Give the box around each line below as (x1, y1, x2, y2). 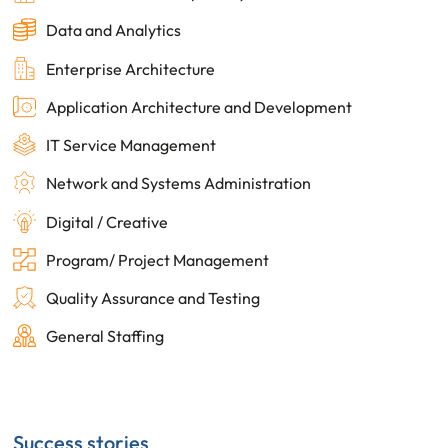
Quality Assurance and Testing (46, 287, 261, 308)
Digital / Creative (46, 211, 169, 232)
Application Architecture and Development (46, 96, 353, 117)
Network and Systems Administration (46, 172, 312, 193)
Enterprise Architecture (46, 58, 216, 79)
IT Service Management (46, 134, 217, 155)
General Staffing (46, 325, 165, 346)
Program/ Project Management (46, 249, 270, 270)
